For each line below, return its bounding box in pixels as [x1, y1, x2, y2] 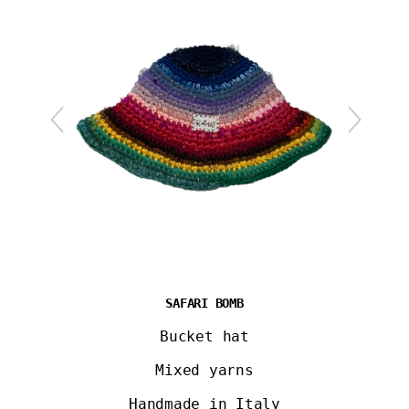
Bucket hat [160, 328, 249, 345]
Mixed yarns [155, 362, 254, 379]
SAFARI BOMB [165, 296, 244, 310]
